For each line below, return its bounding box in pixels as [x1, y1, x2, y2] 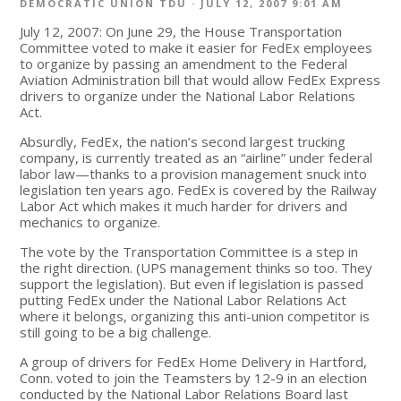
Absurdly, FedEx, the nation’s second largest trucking [20, 132, 346, 150]
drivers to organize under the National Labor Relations [20, 86, 356, 105]
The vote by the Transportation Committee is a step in [20, 242, 359, 260]
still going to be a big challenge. [20, 322, 212, 341]
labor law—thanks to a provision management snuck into [20, 164, 368, 183]
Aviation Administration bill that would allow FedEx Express [20, 70, 381, 89]
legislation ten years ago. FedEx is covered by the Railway [20, 180, 378, 199]
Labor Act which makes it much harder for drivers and [20, 196, 348, 215]
